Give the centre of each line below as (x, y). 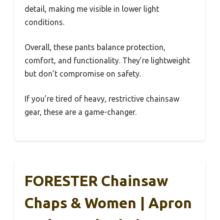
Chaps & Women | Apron (108, 203)
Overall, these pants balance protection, (95, 47)
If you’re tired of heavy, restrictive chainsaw (102, 98)
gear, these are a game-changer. (81, 112)
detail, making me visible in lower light (92, 9)
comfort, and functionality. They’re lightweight (107, 60)
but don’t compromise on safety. (83, 73)
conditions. (44, 22)
